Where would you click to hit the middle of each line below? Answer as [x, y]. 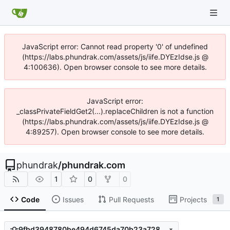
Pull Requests [131, 199]
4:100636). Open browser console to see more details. [115, 67]
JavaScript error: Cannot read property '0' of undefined [115, 46]
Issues [73, 199]
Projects [193, 199]
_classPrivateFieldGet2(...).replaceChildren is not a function [115, 111]
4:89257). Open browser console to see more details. [115, 132]
